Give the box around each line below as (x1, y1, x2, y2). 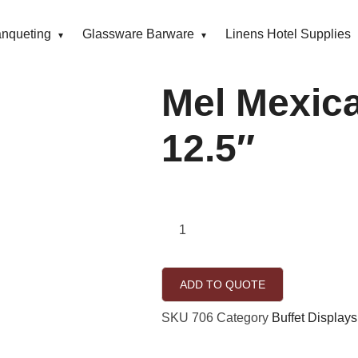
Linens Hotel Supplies (225, 27, 351, 41)
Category (217, 311, 268, 324)
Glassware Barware (82, 27, 194, 41)
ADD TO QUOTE (180, 278, 265, 291)
